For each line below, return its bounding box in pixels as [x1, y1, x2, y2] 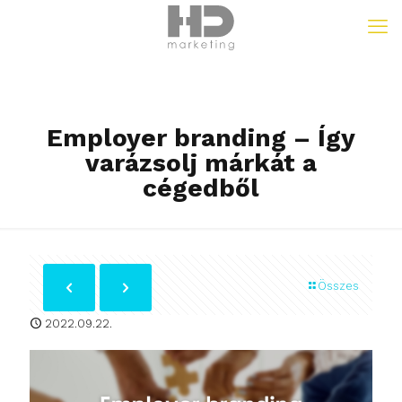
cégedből [143, 173, 259, 203]
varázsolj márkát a [85, 148, 317, 178]
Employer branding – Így [47, 123, 355, 153]
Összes [318, 279, 359, 293]
